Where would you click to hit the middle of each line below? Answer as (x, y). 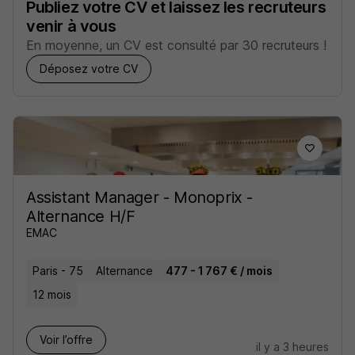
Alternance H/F (81, 216)
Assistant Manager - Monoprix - (140, 197)
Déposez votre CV (89, 69)
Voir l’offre (66, 340)
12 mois (52, 294)
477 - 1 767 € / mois (219, 271)
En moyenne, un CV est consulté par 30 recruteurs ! (176, 45)
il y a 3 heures (292, 347)
